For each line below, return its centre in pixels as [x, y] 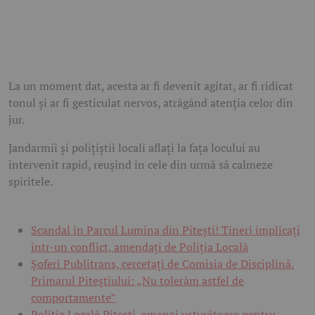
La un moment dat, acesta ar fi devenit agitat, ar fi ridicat [151, 86]
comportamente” [73, 298]
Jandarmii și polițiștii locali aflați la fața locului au [134, 148]
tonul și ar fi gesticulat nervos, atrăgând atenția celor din [151, 103]
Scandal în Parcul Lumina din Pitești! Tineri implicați [166, 230]
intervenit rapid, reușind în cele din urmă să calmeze [141, 165]
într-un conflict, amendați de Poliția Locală [140, 247]
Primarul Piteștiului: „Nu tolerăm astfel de [137, 281]
